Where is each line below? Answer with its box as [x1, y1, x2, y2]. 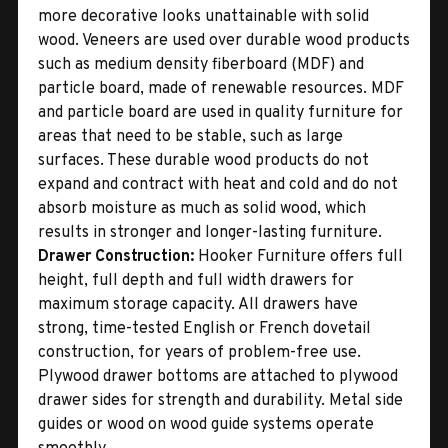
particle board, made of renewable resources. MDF [38, 78, 404, 99]
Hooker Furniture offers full [198, 246, 403, 267]
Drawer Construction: [38, 246, 198, 267]
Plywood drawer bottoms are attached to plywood [38, 366, 398, 387]
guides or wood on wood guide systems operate [38, 414, 374, 435]
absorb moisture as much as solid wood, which [38, 198, 366, 219]
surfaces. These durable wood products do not [38, 150, 369, 171]
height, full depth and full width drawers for [38, 270, 354, 291]
